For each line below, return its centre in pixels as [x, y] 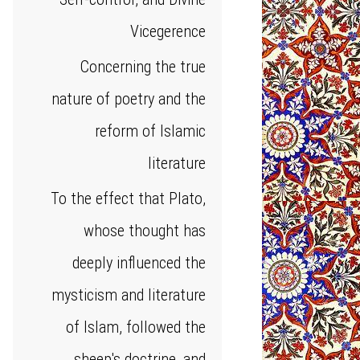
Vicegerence [168, 31]
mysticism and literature [129, 295]
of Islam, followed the [136, 327]
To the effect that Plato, [128, 198]
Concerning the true [143, 67]
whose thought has [145, 231]
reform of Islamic [150, 131]
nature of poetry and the [129, 99]
